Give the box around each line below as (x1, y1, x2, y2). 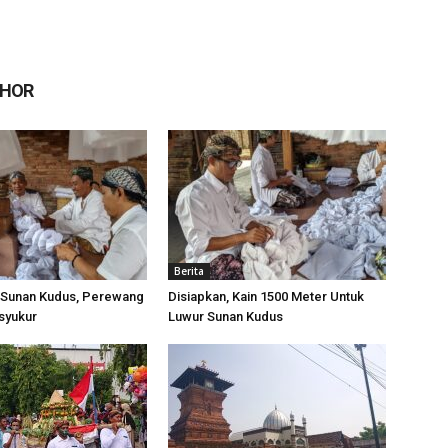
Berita (174, 264, 204, 279)
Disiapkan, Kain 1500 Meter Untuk (168, 289, 364, 305)
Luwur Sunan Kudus (168, 309, 283, 325)
